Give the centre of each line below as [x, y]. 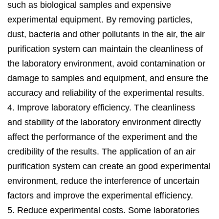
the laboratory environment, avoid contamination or [106, 63]
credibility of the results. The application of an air [101, 151]
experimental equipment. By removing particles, [100, 19]
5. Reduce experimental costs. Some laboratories [103, 210]
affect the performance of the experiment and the [102, 137]
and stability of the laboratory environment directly [104, 122]
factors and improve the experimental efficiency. [100, 195]
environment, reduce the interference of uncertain [103, 181]
